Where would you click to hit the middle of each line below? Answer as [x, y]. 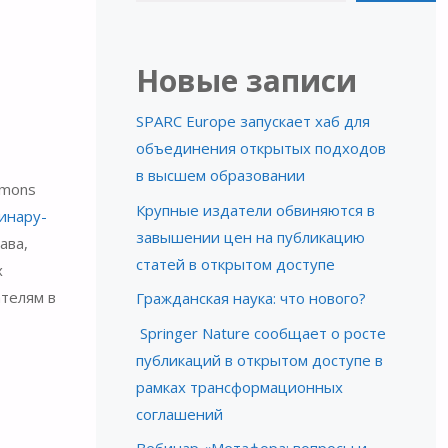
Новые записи [246, 81]
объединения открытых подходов [260, 148]
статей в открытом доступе [235, 263]
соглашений [179, 413]
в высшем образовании [220, 175]
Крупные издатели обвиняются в [255, 209]
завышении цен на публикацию [250, 236]
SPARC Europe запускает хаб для [252, 121]
